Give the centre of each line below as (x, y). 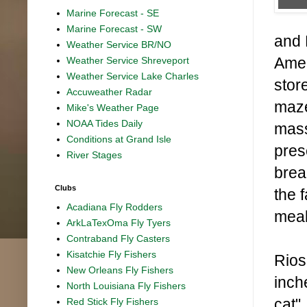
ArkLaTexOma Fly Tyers (119, 223)
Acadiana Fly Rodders (115, 207)
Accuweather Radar (110, 92)
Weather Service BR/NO (119, 45)
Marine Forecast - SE (113, 13)
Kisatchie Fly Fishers (112, 255)
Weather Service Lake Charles (133, 76)
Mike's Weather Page (113, 108)
